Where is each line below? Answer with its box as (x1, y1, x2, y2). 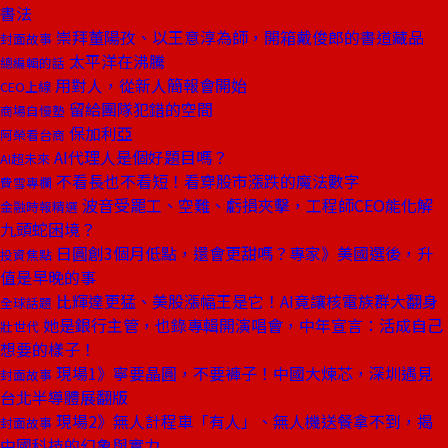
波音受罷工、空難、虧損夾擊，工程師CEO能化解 (78, 193, 433, 217)
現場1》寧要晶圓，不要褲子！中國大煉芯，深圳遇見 (52, 361, 433, 385)
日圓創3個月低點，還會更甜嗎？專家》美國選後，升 (52, 241, 433, 265)
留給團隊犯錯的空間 (65, 97, 213, 121)
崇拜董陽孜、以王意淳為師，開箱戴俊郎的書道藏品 (52, 25, 424, 49)
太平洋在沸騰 (65, 49, 165, 73)
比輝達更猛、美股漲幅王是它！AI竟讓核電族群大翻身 (52, 289, 438, 313)
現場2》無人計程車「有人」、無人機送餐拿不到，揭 (52, 409, 433, 433)
